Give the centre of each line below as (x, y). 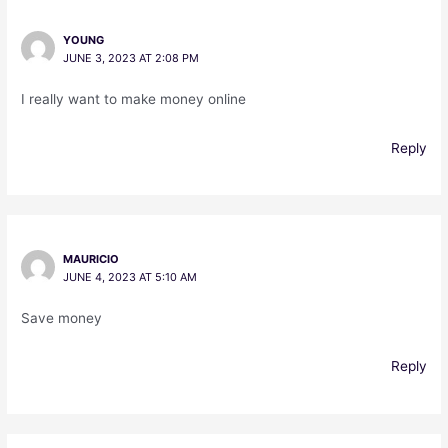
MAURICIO (90, 258)
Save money (62, 317)
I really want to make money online (134, 98)
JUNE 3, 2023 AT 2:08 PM (130, 57)
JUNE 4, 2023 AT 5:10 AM (129, 276)
